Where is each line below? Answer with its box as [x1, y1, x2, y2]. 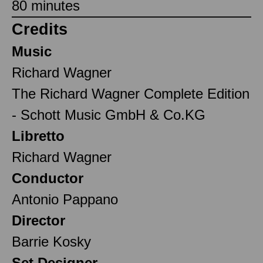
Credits [12, 20, 68, 38]
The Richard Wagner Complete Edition [12, 85, 249, 102]
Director [12, 212, 65, 228]
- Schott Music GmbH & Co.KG [12, 106, 205, 123]
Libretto [12, 127, 65, 144]
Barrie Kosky [12, 233, 91, 249]
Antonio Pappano [12, 191, 118, 207]
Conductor [12, 170, 83, 186]
